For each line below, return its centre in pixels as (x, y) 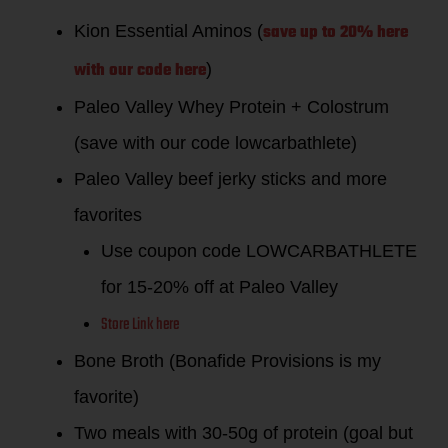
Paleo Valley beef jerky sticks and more (230, 178)
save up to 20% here (335, 32)
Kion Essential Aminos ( (168, 30)
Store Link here (140, 324)
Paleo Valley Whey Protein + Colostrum (231, 106)
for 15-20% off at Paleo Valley (219, 286)
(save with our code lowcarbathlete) (215, 142)
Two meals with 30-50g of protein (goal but (243, 432)
